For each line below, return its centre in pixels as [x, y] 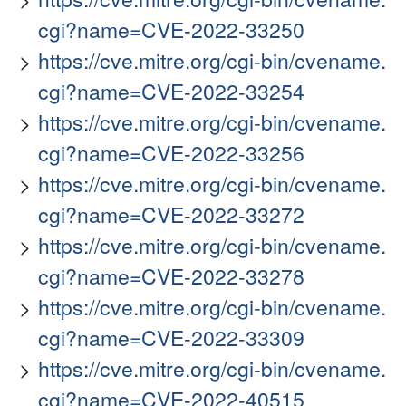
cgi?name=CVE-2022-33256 [171, 153]
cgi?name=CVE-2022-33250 [171, 30]
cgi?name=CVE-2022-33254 [171, 92]
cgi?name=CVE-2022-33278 [171, 276]
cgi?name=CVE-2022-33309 [171, 338]
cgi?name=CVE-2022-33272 [171, 215]
